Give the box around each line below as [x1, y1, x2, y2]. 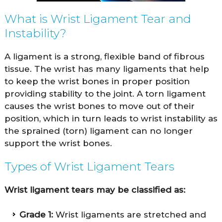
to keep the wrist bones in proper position [4, 76, 190, 86]
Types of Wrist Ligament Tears [4, 159, 174, 173]
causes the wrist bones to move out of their [4, 101, 195, 111]
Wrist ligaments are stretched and [53, 209, 206, 220]
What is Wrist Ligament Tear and [4, 11, 191, 26]
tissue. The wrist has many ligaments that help [4, 63, 209, 74]
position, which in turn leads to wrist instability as [4, 113, 218, 123]
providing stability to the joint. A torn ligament [4, 88, 206, 99]
